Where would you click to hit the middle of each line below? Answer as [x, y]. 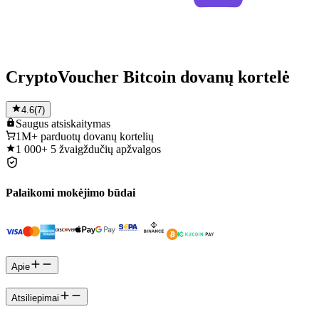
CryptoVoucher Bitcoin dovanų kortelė [148, 77]
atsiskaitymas [81, 123]
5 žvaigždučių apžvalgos [106, 149]
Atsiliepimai [35, 298]
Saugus [32, 123]
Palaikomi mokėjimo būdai [70, 193]
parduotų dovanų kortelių [97, 136]
